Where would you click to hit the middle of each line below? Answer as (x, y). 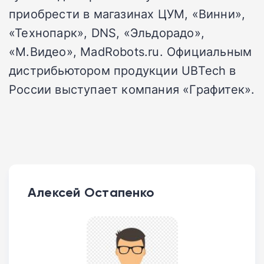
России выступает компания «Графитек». (132, 89)
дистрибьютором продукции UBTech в (123, 70)
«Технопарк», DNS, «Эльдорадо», (107, 33)
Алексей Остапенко (91, 193)
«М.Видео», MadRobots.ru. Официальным (131, 52)
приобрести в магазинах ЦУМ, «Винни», (127, 14)
